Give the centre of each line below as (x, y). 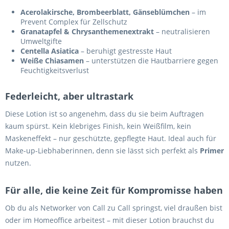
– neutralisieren (182, 32)
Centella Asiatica (50, 51)
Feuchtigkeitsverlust (55, 71)
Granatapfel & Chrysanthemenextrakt (87, 32)
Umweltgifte (41, 41)
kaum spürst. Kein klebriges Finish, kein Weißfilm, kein (98, 126)
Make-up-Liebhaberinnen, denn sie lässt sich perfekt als (102, 151)
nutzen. (18, 163)
